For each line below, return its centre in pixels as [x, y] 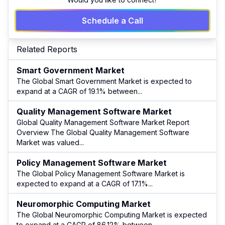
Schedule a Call [113, 21]
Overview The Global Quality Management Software [103, 133]
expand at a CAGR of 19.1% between [77, 91]
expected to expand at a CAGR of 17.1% [82, 184]
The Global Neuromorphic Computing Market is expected [112, 215]
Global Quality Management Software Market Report [103, 123]
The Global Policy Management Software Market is [101, 174]
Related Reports [47, 49]
